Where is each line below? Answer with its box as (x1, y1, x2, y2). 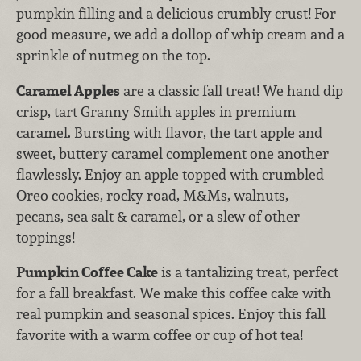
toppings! (16, 227, 75, 247)
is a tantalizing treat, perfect (158, 263, 338, 282)
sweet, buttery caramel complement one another (16, 143, 329, 163)
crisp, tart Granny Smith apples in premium (16, 102, 296, 121)
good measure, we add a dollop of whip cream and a (16, 25, 345, 44)
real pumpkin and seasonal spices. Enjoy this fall (16, 305, 326, 324)
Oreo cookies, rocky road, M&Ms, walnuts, (16, 185, 288, 205)
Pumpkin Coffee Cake (16, 263, 158, 282)
